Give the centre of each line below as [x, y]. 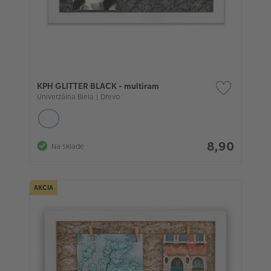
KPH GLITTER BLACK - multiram [98, 86]
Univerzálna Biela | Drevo [78, 97]
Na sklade [68, 146]
